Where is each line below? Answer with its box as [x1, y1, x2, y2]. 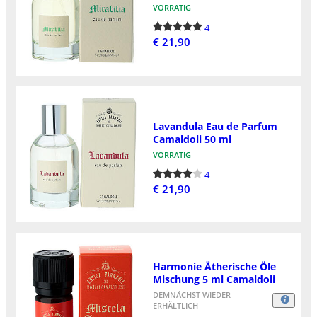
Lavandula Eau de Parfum [152, 119, 277, 133]
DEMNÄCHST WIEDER [152, 289, 231, 301]
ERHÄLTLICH [152, 300, 198, 311]
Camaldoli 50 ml [152, 132, 231, 146]
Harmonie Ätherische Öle [152, 260, 276, 274]
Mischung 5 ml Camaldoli [152, 272, 275, 287]
